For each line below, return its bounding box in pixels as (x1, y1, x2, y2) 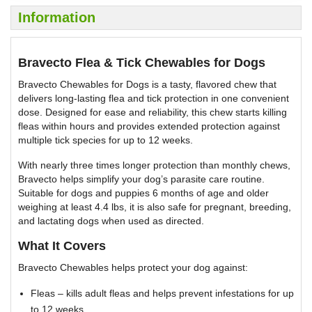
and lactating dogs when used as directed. (18, 214, 204, 226)
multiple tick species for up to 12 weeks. (18, 134, 193, 146)
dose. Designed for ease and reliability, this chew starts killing (18, 106, 287, 118)
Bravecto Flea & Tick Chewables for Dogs (18, 55, 265, 70)
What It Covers (18, 238, 106, 253)
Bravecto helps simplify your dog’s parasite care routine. (18, 173, 265, 185)
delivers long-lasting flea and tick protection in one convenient (18, 92, 289, 104)
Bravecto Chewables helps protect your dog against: (18, 261, 248, 273)
